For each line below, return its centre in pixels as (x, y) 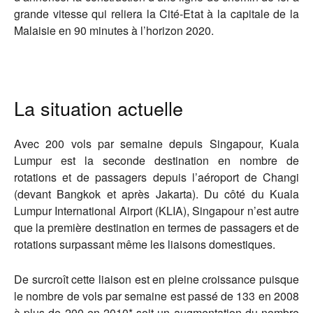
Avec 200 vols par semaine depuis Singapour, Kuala (156, 144)
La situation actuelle (99, 108)
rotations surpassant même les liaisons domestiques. (145, 244)
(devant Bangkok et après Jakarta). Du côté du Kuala (156, 194)
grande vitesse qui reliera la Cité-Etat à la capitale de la (156, 14)
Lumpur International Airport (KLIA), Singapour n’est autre (156, 211)
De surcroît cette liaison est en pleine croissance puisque (156, 279)
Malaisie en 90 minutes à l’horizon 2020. (114, 30)
